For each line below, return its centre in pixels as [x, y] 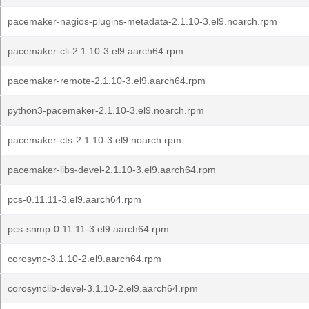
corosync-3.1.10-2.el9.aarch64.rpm [84, 259]
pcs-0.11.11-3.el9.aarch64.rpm [74, 199]
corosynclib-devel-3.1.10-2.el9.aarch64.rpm [103, 288]
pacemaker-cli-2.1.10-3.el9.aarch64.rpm [96, 51]
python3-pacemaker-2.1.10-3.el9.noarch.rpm [106, 110]
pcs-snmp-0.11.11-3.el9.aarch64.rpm [88, 229]
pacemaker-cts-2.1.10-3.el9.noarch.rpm [94, 140]
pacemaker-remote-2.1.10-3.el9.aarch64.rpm [107, 81]
